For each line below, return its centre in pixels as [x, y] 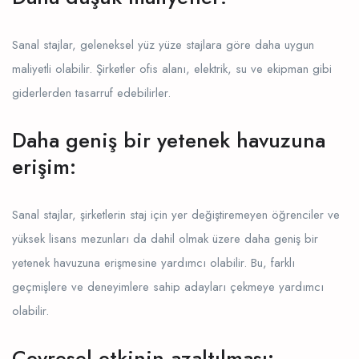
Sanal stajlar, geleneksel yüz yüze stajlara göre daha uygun [163, 44]
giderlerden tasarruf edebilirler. [91, 93]
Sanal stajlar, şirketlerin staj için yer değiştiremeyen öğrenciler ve [176, 214]
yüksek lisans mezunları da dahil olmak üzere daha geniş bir [165, 238]
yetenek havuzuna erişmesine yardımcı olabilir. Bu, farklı [153, 262]
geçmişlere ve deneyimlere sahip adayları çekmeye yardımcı [168, 286]
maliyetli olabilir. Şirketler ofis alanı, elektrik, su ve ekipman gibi [172, 69]
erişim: [44, 166]
